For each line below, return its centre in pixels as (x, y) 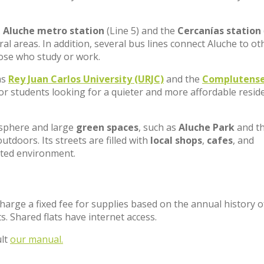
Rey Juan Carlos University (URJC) (86, 79)
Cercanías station (219, 31)
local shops (176, 140)
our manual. (37, 239)
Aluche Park (207, 127)
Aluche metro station (54, 31)
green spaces (107, 127)
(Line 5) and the (141, 31)
